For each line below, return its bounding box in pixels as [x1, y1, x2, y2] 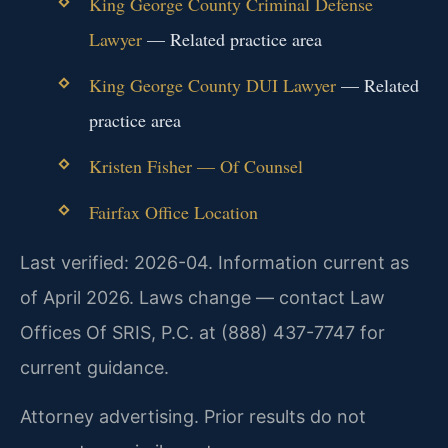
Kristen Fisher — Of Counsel [88, 153, 303, 178]
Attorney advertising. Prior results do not [20, 405, 366, 427]
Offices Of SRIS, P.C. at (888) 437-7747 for [20, 321, 385, 343]
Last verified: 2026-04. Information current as [20, 251, 409, 273]
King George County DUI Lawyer [88, 72, 336, 97]
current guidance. [20, 356, 169, 378]
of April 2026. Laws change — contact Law [20, 286, 385, 308]
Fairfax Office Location [88, 200, 258, 225]
